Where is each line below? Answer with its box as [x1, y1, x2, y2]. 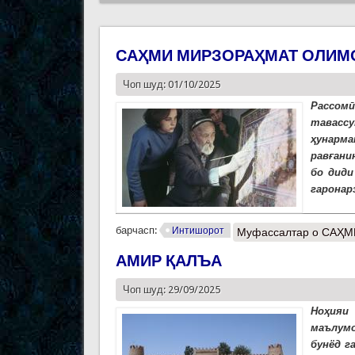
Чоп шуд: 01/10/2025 [122, 78, 220, 91]
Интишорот [171, 225, 224, 237]
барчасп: [115, 224, 159, 237]
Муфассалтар [237, 226, 310, 239]
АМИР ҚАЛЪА [115, 251, 222, 271]
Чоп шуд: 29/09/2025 [122, 284, 220, 296]
